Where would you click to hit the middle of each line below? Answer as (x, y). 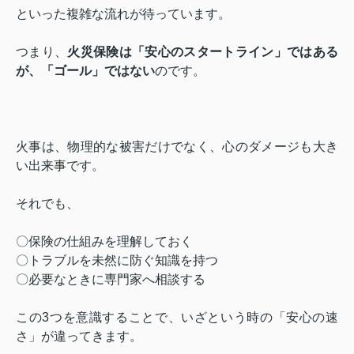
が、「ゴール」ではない (85, 70)
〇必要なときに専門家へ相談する (111, 279)
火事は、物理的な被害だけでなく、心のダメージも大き (177, 146)
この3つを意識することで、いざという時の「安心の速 (177, 317)
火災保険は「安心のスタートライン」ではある (203, 51)
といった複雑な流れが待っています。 (123, 13)
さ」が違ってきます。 (79, 336)
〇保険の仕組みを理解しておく (104, 241)
